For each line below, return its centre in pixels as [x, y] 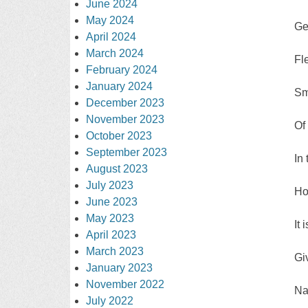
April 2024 [111, 36]
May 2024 [110, 20]
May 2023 [110, 218]
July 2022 [110, 300]
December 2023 [125, 102]
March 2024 [115, 53]
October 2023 [119, 135]
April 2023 [111, 234]
